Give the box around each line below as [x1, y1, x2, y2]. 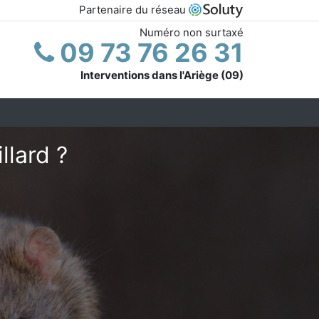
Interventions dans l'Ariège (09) [80, 68, 244, 82]
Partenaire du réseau [79, 3, 189, 16]
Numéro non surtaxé [140, 25, 244, 39]
